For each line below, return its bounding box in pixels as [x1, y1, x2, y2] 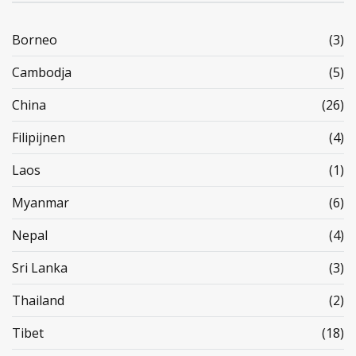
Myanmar [12, 194, 69, 212]
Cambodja [12, 64, 72, 82]
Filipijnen [12, 129, 65, 147]
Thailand [12, 292, 64, 310]
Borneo [12, 31, 57, 49]
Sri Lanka [12, 259, 68, 277]
